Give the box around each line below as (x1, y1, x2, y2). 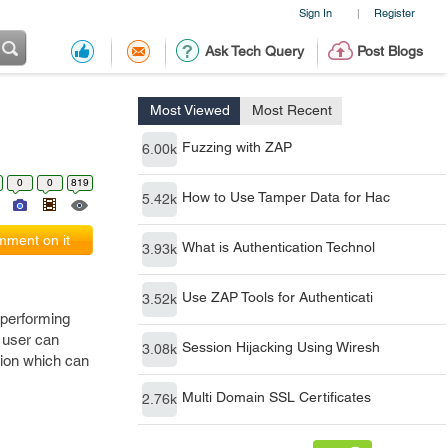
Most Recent (252, 102, 332, 118)
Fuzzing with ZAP (182, 139, 292, 155)
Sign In (298, 6, 332, 19)
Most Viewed (150, 102, 230, 118)
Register (373, 6, 415, 19)
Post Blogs (356, 43, 423, 59)
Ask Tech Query (204, 43, 304, 59)
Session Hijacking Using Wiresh (182, 339, 380, 355)
